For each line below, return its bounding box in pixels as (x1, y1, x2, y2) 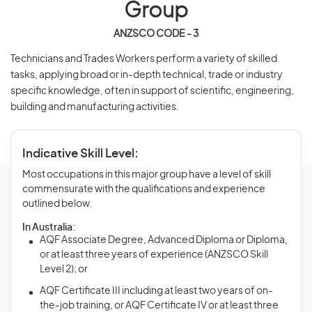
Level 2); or (40, 265, 88, 274)
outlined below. (22, 199, 92, 209)
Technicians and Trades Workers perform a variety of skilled (10, 54, 277, 64)
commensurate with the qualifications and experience (22, 185, 265, 194)
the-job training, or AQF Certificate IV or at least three (40, 301, 279, 311)
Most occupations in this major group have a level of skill (22, 170, 271, 180)
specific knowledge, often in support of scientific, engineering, (10, 86, 294, 96)
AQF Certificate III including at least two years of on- (40, 286, 273, 296)
